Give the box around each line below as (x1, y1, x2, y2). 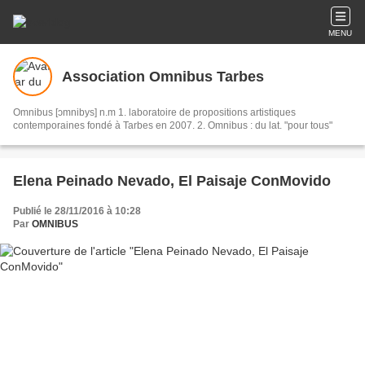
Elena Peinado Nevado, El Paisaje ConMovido (13, 173, 331, 189)
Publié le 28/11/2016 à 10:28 (13, 205, 141, 217)
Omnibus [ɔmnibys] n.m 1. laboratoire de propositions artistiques (13, 107, 296, 118)
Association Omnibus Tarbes (62, 68, 264, 85)
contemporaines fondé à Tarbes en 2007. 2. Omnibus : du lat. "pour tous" (13, 120, 332, 131)
